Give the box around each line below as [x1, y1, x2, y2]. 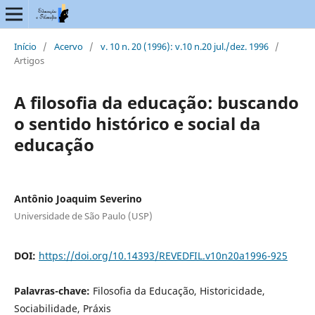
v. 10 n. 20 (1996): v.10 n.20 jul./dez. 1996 [100, 39, 269, 53]
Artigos [13, 53, 44, 67]
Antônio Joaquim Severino [13, 191, 142, 205]
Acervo [53, 39, 83, 53]
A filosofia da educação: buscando [13, 90, 299, 114]
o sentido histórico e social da [13, 111, 261, 135]
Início [13, 39, 37, 53]
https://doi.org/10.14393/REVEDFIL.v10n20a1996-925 [38, 248, 288, 262]
